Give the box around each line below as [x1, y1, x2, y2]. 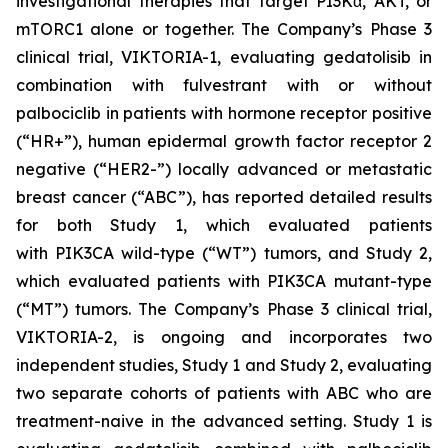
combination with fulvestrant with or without [16, 75, 432, 95]
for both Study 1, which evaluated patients [16, 215, 432, 235]
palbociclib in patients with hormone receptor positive [16, 103, 432, 123]
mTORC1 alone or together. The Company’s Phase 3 [16, 19, 432, 39]
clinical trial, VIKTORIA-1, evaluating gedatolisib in [16, 47, 432, 67]
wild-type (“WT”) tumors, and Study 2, [114, 243, 433, 263]
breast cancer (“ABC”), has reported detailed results [16, 187, 432, 207]
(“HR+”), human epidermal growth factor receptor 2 [16, 131, 432, 151]
